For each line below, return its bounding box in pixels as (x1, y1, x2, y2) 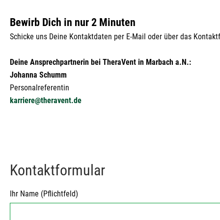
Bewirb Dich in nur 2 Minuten (10, 16, 136, 28)
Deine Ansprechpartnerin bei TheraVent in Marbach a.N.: (10, 57, 191, 67)
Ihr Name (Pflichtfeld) (10, 189, 78, 198)
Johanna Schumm (10, 70, 67, 80)
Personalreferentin (10, 83, 69, 92)
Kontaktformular (10, 162, 105, 179)
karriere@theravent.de (10, 96, 82, 105)
